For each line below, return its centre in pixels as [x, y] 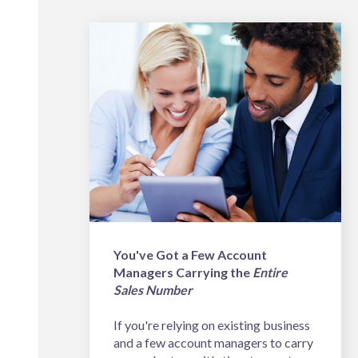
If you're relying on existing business [212, 325]
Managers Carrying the [183, 272]
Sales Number [153, 290]
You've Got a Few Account [190, 255]
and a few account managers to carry [213, 343]
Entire [270, 272]
